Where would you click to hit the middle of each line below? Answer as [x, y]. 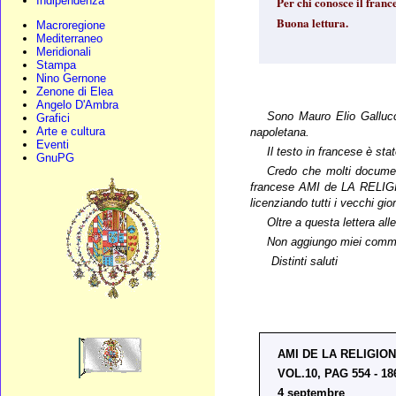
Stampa [56, 65]
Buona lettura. [313, 22]
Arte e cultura [71, 131]
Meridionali [64, 52]
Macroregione [71, 25]
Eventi [53, 145]
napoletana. [280, 132]
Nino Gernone [71, 78]
